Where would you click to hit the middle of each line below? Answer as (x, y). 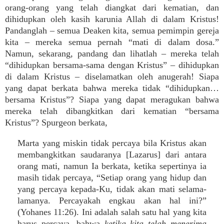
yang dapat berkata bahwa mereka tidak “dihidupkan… (112, 88)
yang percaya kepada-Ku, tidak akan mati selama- (112, 189)
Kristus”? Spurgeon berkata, (56, 122)
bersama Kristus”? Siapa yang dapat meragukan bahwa (112, 99)
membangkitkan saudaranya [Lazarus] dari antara (112, 154)
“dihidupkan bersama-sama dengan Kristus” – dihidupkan (112, 65)
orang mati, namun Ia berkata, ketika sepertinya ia (112, 166)
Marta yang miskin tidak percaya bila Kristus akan (112, 143)
